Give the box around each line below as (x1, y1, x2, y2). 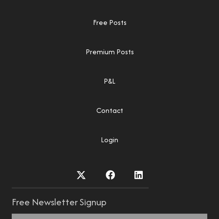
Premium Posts (85, 46, 134, 57)
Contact (96, 105, 123, 116)
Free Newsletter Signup (12, 195, 107, 209)
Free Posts (92, 17, 127, 28)
